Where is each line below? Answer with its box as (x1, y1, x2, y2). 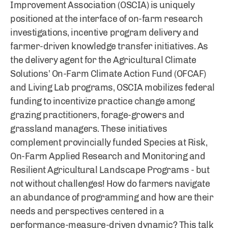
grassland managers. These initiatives (10, 123, 167, 134)
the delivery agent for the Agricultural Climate (10, 54, 196, 66)
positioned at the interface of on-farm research (10, 13, 203, 24)
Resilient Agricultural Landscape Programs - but (10, 164, 210, 176)
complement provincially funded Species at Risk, (10, 137, 208, 148)
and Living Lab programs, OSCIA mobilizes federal (10, 82, 215, 93)
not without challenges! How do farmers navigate (10, 178, 210, 189)
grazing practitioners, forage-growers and (10, 109, 185, 121)
